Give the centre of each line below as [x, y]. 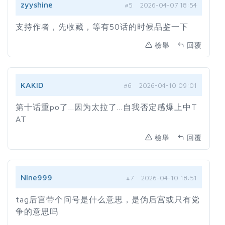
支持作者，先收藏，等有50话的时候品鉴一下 [102, 27]
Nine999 [36, 178]
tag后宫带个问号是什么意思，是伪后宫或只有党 [108, 200]
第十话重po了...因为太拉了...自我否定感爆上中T [106, 107]
